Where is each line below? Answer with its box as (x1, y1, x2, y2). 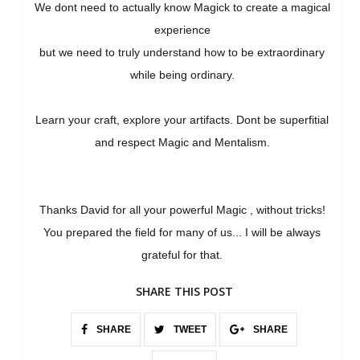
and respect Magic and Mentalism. (94, 136, 270, 149)
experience (153, 23, 211, 37)
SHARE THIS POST (135, 284, 233, 300)
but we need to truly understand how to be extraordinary (39, 46, 325, 59)
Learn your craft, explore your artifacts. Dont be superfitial (35, 113, 329, 127)
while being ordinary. (129, 68, 235, 82)
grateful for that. (141, 248, 223, 262)
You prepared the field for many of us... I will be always (43, 226, 321, 239)
